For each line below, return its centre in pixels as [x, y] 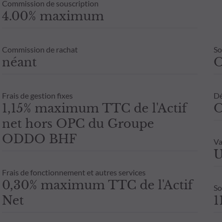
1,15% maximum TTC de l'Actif [94, 108]
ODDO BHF [39, 139]
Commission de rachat [40, 49]
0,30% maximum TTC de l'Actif [97, 185]
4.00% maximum [53, 16]
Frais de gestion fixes [37, 95]
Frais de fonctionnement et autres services [74, 172]
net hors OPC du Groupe [78, 123]
